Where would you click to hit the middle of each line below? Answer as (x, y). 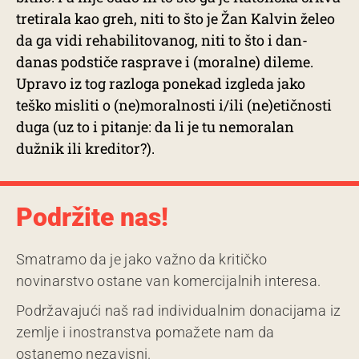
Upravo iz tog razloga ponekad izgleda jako (161, 83)
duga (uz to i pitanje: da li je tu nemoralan (155, 127)
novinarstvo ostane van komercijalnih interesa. (169, 281)
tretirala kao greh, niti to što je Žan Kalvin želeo (175, 18)
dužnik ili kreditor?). (85, 148)
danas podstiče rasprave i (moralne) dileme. (165, 62)
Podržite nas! (92, 217)
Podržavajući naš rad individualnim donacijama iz (179, 311)
